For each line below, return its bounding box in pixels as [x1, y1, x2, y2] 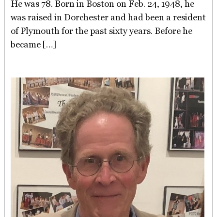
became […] [11, 39, 57, 49]
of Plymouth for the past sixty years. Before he [11, 25, 193, 36]
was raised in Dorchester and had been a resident [11, 12, 206, 22]
